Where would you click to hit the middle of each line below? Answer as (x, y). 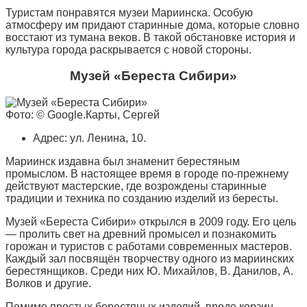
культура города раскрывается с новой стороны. (128, 49)
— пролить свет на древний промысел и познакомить (141, 234)
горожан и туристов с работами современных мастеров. (149, 247)
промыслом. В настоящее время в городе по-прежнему (147, 174)
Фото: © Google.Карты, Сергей (83, 115)
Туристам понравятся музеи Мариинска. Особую (129, 12)
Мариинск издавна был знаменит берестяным (123, 162)
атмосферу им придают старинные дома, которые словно (152, 25)
